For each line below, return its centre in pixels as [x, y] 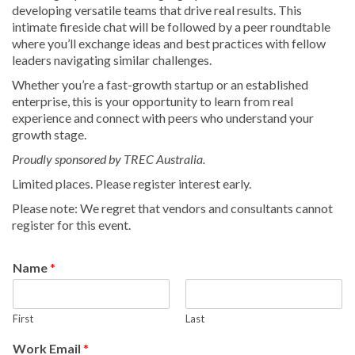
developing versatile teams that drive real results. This [157, 10]
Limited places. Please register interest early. [132, 183]
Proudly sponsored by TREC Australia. [109, 158]
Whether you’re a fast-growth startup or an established [160, 84]
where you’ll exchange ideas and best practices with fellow [169, 43]
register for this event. [71, 224]
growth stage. [49, 134]
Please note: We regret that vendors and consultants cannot [172, 208]
